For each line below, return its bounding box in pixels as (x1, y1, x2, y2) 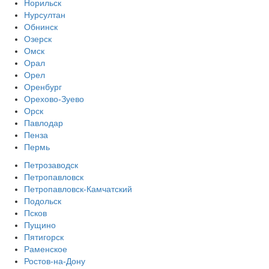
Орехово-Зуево (24, 94, 84, 104)
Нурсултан (24, 10, 65, 20)
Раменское (24, 244, 67, 254)
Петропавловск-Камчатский (24, 184, 132, 194)
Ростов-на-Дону (24, 256, 85, 266)
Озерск (24, 34, 52, 44)
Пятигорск (24, 232, 64, 242)
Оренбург (24, 82, 62, 92)
